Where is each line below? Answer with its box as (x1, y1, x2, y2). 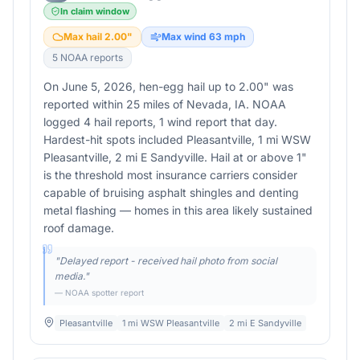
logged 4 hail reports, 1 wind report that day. (43, 115, 277, 129)
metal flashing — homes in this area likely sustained (43, 203, 313, 217)
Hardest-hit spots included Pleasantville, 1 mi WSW (43, 133, 311, 146)
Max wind (162, 31, 209, 43)
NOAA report (58, 51, 118, 63)
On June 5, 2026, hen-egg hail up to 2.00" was (43, 80, 293, 93)
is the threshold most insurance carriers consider (43, 168, 297, 182)
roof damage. (43, 221, 114, 235)
